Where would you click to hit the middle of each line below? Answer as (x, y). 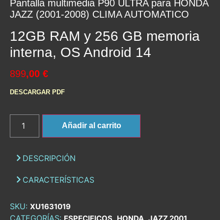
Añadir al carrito (91, 125)
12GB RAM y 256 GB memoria (105, 36)
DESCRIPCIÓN (49, 158)
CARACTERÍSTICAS (58, 179)
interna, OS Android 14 (81, 53)
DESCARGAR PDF (37, 92)
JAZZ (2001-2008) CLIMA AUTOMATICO (99, 14)
